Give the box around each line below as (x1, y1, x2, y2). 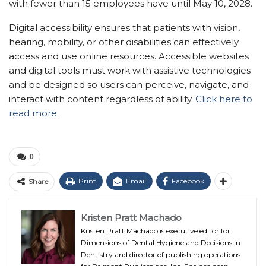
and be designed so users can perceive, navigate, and (9, 78, 249, 90)
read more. (9, 107, 59, 119)
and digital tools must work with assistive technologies (9, 64, 251, 76)
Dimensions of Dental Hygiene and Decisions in (81, 237, 240, 247)
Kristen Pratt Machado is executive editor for (81, 226, 230, 235)
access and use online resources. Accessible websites (9, 50, 249, 62)
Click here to (195, 93, 252, 104)
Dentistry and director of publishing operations (81, 249, 240, 259)
